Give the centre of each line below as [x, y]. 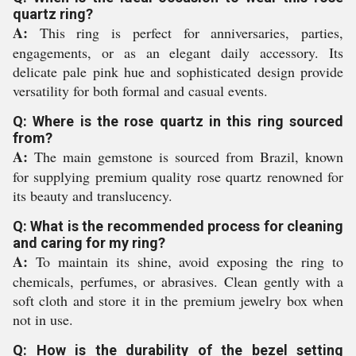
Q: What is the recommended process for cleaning [178, 226]
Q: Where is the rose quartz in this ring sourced [178, 122]
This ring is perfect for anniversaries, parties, [186, 33]
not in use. [43, 320]
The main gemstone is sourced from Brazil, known [186, 157]
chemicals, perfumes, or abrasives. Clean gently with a [178, 282]
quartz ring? [53, 14]
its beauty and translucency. [93, 196]
